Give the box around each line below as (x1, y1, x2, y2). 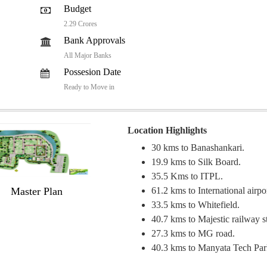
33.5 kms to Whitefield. (151, 200, 240, 210)
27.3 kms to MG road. (151, 228, 235, 239)
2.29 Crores (64, 20, 97, 29)
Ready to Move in (64, 83, 114, 92)
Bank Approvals (64, 35, 125, 46)
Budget (64, 4, 91, 14)
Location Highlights (128, 125, 207, 136)
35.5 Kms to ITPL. (151, 171, 223, 182)
